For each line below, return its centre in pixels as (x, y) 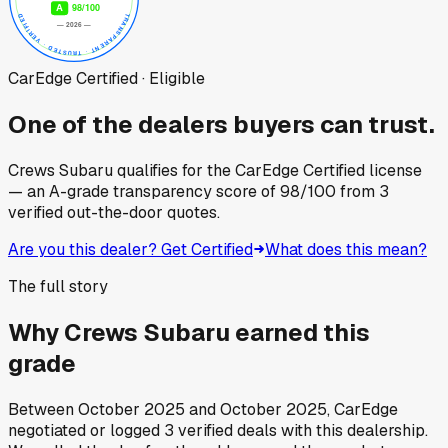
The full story (58, 286)
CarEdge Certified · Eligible (106, 78)
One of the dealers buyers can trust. (221, 124)
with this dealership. (352, 430)
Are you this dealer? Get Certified (130, 249)
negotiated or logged (84, 430)
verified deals (225, 430)
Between (43, 409)
